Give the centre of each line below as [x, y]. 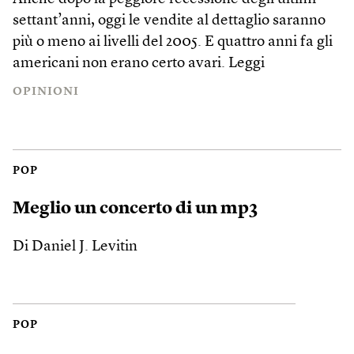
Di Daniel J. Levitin [75, 247]
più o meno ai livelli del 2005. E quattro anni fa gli [173, 42]
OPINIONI [46, 92]
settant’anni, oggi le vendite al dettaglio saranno [169, 21]
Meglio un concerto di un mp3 [135, 208]
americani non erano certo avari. [121, 64]
